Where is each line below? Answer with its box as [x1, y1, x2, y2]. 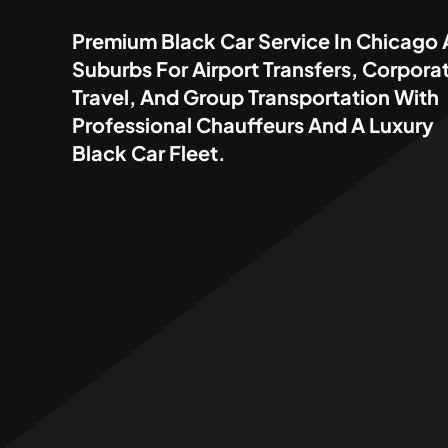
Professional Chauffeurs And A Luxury [71, 112, 434, 138]
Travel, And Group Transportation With [71, 84, 439, 110]
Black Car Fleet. [71, 140, 226, 166]
